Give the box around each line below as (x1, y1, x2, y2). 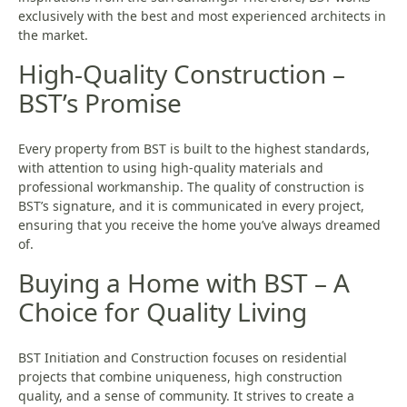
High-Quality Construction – (18, 56, 345, 92)
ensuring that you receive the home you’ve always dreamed (18, 216, 381, 234)
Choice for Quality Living (18, 294, 307, 330)
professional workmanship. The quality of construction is (18, 178, 364, 196)
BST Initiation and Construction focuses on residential (18, 349, 347, 367)
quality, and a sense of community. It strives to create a (18, 387, 354, 405)
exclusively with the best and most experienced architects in (18, 7, 386, 25)
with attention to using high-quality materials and (18, 159, 323, 177)
